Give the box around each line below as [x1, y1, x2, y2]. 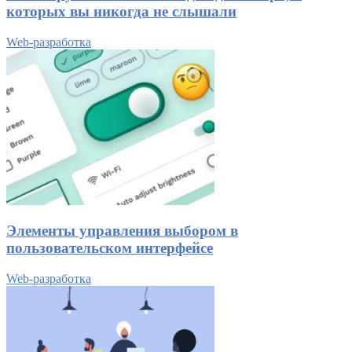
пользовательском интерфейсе [6, 240, 213, 257]
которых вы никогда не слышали [6, 2, 236, 20]
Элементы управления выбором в [6, 222, 238, 240]
